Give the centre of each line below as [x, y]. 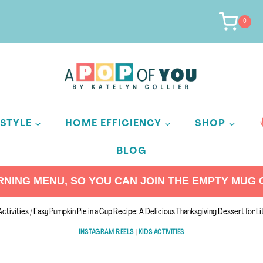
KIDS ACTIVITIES [161, 232]
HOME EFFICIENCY [113, 123]
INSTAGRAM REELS [107, 232]
